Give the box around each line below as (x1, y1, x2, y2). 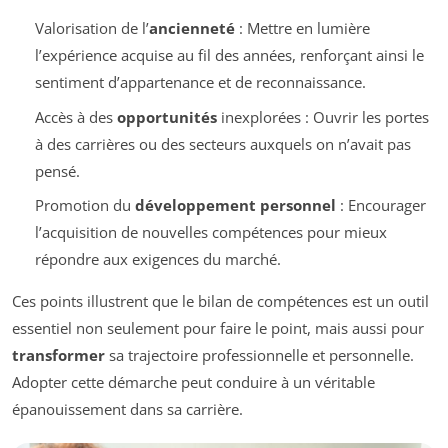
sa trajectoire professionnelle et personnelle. (105, 345, 414, 366)
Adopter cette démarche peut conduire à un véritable (12, 372, 375, 393)
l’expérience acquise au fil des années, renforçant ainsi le (34, 45, 424, 66)
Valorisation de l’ (34, 18, 149, 39)
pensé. (34, 160, 80, 181)
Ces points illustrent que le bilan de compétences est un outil (12, 291, 429, 312)
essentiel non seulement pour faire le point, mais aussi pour (12, 318, 424, 339)
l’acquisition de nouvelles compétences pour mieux (34, 222, 387, 243)
